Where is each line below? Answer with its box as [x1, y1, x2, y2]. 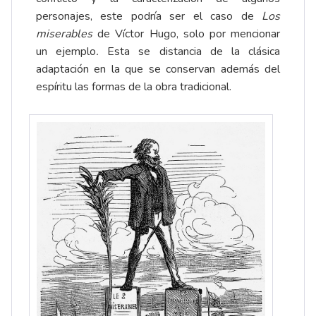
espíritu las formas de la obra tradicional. [36, 78, 234, 95]
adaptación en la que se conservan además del [36, 61, 280, 77]
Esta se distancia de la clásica [107, 43, 281, 59]
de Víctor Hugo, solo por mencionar [97, 25, 281, 42]
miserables [36, 25, 98, 42]
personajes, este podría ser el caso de [36, 8, 262, 24]
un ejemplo [36, 43, 97, 59]
